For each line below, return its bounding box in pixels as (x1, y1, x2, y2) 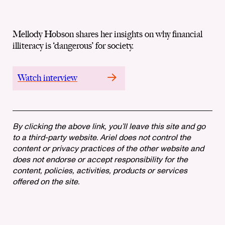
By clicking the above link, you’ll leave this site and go (13, 121, 205, 132)
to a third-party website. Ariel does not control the (13, 132, 191, 143)
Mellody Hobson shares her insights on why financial (13, 28, 202, 40)
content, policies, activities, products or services (13, 165, 187, 176)
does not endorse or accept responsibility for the (13, 154, 188, 165)
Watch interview (18, 72, 77, 83)
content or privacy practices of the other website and (13, 143, 204, 154)
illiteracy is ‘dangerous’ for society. (13, 40, 134, 51)
